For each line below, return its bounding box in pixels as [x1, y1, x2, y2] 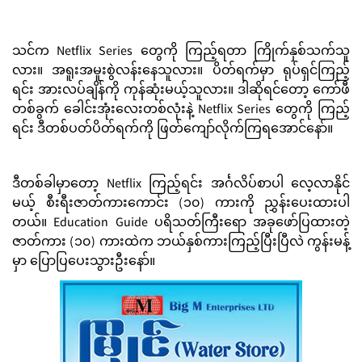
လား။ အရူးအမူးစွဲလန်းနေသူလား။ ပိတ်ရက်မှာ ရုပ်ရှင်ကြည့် [12, 61, 350, 83]
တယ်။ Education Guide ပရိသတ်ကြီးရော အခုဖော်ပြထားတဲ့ [12, 213, 350, 235]
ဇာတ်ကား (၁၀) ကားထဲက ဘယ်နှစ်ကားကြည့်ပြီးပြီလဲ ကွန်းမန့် [12, 232, 350, 255]
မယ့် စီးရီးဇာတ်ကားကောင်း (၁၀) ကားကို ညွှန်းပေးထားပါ [12, 193, 350, 216]
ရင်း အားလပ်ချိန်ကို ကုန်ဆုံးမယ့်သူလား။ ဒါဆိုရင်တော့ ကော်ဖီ [12, 80, 350, 103]
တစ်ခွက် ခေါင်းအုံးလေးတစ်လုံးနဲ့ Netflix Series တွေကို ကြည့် [12, 99, 350, 122]
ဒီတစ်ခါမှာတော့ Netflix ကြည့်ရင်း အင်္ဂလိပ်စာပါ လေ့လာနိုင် [12, 174, 350, 196]
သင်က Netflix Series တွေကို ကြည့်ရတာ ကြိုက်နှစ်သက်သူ [12, 41, 350, 64]
